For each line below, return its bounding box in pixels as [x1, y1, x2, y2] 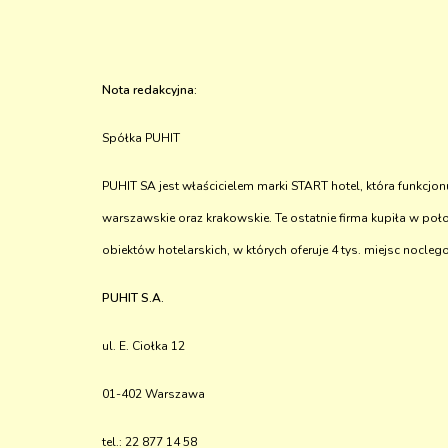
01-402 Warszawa [102, 386, 205, 402]
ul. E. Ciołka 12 [102, 338, 185, 354]
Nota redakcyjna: [102, 82, 197, 98]
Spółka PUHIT [102, 130, 180, 146]
